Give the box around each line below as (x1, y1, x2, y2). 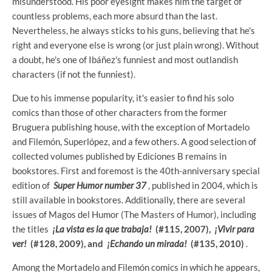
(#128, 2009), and (27, 238, 107, 250)
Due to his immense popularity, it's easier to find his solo (12, 92, 234, 104)
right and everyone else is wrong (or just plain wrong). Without (12, 39, 259, 51)
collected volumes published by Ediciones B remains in (12, 151, 226, 162)
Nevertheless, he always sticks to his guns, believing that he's (12, 25, 255, 36)
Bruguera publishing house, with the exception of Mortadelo (12, 121, 250, 133)
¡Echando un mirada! (107, 238, 187, 250)
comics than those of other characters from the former (12, 107, 227, 118)
